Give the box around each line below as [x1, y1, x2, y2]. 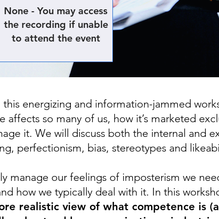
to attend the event [11, 32, 100, 44]
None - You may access [4, 5, 108, 17]
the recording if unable [3, 19, 108, 30]
